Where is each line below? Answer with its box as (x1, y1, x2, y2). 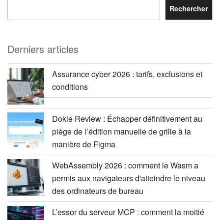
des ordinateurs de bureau (52, 185, 143, 196)
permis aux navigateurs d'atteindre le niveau (52, 172, 205, 184)
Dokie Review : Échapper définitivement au (52, 112, 202, 124)
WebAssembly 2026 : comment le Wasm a (52, 159, 198, 171)
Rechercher (169, 3, 208, 14)
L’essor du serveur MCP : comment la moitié (52, 206, 204, 218)
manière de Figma (52, 138, 115, 150)
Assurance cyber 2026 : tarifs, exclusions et (52, 68, 202, 80)
